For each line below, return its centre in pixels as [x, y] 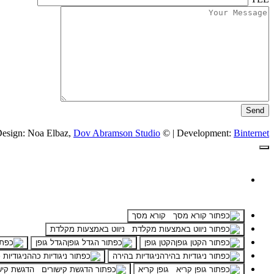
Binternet [251, 133]
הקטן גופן [160, 243]
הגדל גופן [51, 243]
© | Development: [197, 133]
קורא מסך [149, 216]
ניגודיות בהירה [136, 256]
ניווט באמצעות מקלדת [87, 229]
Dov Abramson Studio [117, 133]
